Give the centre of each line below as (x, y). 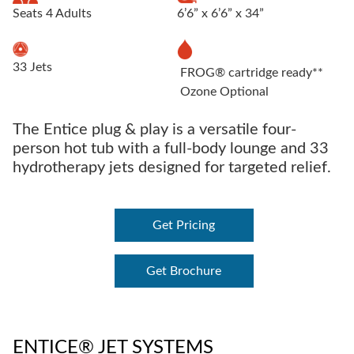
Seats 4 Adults (52, 13)
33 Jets (32, 67)
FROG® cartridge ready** (252, 73)
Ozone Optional (224, 92)
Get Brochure (184, 271)
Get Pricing (184, 226)
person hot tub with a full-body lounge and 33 (171, 149)
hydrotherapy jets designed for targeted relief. (172, 168)
